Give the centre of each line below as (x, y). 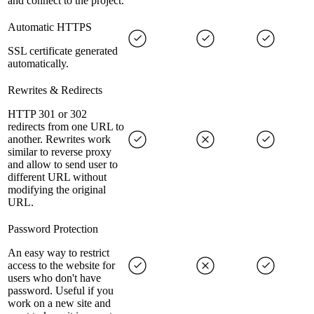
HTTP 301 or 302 (47, 114)
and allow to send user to (63, 165)
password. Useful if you (61, 291)
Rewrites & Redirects (55, 90)
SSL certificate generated (63, 51)
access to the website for (61, 266)
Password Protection (53, 229)
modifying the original (57, 190)
